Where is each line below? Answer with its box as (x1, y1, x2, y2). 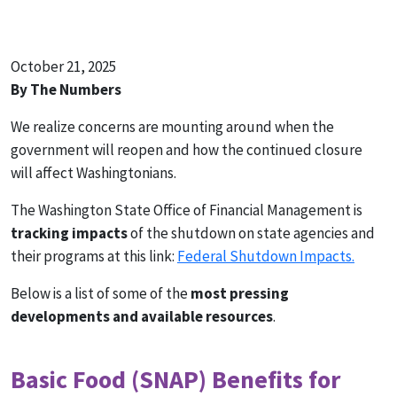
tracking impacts (11, 223, 128, 244)
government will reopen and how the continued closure (11, 140, 362, 160)
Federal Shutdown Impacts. (177, 246, 354, 267)
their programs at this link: (11, 246, 177, 267)
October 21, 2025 (11, 57, 116, 77)
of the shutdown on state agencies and (128, 223, 375, 244)
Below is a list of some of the (11, 284, 191, 304)
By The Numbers (11, 80, 121, 100)
